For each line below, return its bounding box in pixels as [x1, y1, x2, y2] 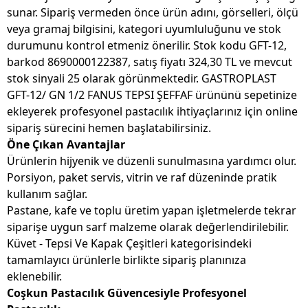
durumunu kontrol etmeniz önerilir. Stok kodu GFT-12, [7, 38, 287, 54]
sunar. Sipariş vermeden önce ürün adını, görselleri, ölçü [7, 5, 298, 21]
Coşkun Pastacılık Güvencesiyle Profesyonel [7, 285, 247, 301]
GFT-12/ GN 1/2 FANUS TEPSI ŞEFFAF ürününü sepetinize [7, 87, 297, 103]
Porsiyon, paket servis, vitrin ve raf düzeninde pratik [7, 170, 277, 186]
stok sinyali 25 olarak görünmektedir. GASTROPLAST [7, 71, 276, 87]
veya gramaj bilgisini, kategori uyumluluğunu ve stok [7, 21, 281, 37]
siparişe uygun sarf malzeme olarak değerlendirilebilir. [7, 219, 289, 235]
